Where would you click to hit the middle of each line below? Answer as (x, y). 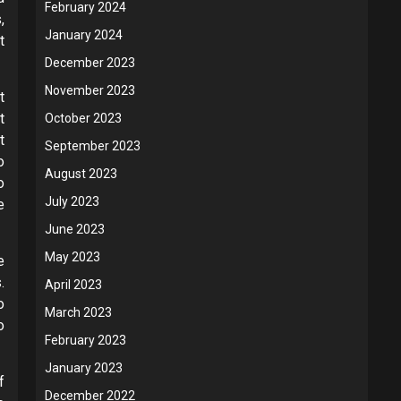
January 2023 (84, 368)
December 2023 (90, 63)
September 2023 (93, 146)
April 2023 (73, 285)
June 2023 (75, 230)
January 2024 (84, 35)
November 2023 (90, 91)
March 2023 (78, 313)
